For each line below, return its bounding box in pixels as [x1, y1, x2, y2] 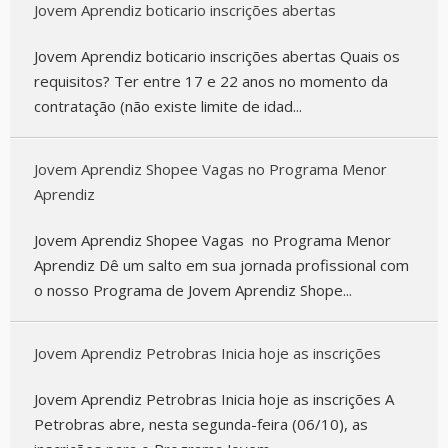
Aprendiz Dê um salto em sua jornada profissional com [34, 255, 409, 275]
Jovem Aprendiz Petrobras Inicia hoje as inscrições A [34, 389, 394, 409]
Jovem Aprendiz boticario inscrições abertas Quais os [34, 46, 400, 66]
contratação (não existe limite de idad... [34, 96, 302, 116]
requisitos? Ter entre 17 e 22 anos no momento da [34, 71, 388, 91]
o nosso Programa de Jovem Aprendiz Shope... [34, 280, 352, 300]
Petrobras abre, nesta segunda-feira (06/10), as [34, 414, 368, 434]
